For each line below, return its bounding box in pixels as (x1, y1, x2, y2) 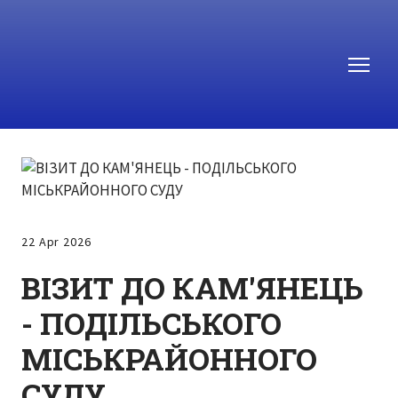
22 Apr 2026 (21, 234, 92, 251)
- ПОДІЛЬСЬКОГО (21, 303, 282, 344)
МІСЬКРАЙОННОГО (21, 338, 317, 379)
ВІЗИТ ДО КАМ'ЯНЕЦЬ (21, 267, 363, 308)
